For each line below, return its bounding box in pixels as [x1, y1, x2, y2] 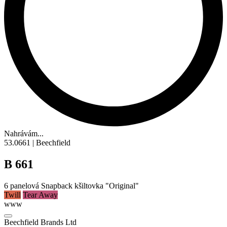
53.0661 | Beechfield [4, 138, 70, 147]
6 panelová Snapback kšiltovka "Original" [4, 181, 139, 191]
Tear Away [23, 191, 58, 200]
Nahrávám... [4, 129, 44, 138]
